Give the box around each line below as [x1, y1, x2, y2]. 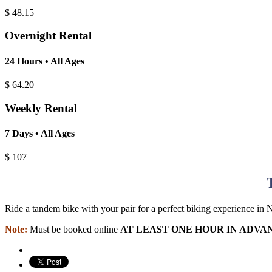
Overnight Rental [5, 29, 92, 42]
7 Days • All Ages [5, 127, 75, 138]
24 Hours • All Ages [5, 55, 84, 66]
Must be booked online [30, 223, 120, 234]
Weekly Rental [5, 101, 77, 115]
